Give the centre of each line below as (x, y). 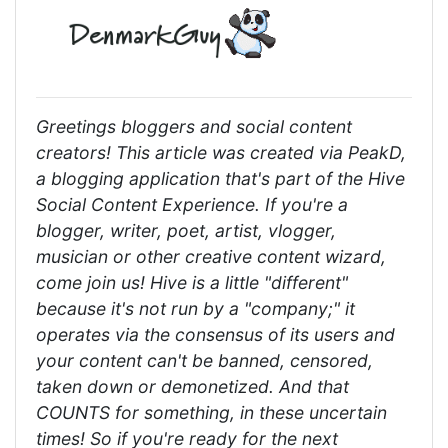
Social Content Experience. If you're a (192, 204)
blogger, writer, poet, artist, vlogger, (186, 230)
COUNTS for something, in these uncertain (211, 412)
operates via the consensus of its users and (215, 334)
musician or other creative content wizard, (211, 256)
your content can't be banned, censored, (204, 360)
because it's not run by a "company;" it (195, 308)
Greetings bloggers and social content (194, 126)
